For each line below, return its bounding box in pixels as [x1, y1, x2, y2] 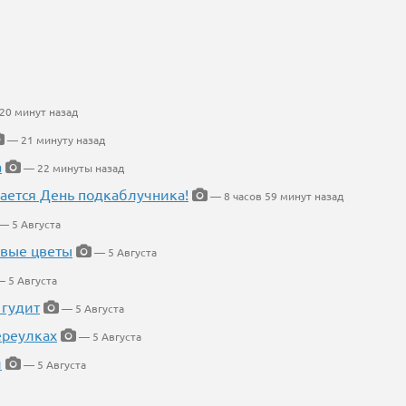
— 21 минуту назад [5, 132, 105, 148]
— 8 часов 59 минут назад [208, 188, 343, 204]
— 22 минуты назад [21, 160, 124, 176]
